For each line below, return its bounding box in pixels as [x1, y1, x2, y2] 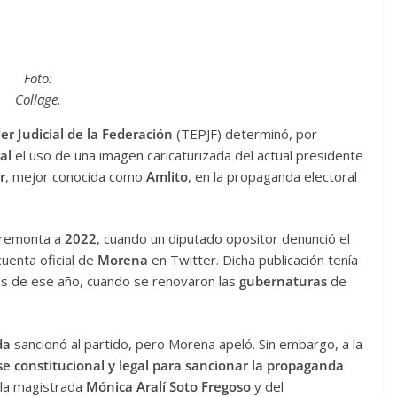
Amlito [146, 167, 188, 185]
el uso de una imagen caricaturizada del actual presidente [15, 145, 363, 164]
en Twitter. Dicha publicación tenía [152, 251, 358, 269]
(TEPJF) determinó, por [176, 124, 317, 143]
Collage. [15, 90, 62, 108]
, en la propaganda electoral [188, 167, 357, 185]
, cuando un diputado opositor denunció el [97, 230, 350, 248]
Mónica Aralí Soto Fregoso [86, 377, 254, 395]
